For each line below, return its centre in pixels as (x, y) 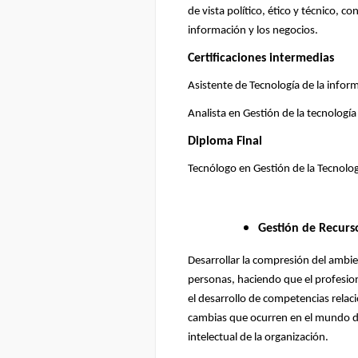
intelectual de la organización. (258, 338)
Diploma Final (225, 141)
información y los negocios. (253, 31)
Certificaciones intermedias (261, 58)
